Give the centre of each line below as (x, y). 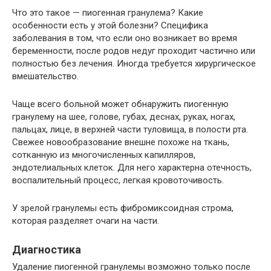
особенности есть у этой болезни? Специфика (110, 26)
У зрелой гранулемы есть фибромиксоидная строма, (123, 208)
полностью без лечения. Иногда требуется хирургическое (134, 64)
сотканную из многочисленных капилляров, (104, 155)
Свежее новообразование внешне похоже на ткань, (121, 142)
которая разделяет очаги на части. (86, 221)
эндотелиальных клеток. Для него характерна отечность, (132, 168)
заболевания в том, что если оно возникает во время (125, 38)
